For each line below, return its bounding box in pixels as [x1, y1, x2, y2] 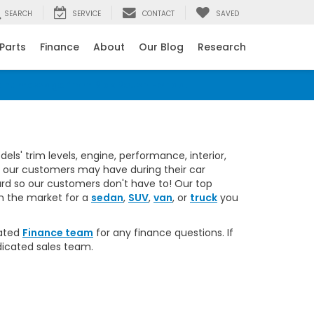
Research [198, 40, 246, 55]
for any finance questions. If [93, 226, 233, 240]
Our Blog [139, 40, 184, 55]
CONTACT [142, 8, 175, 20]
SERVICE [72, 8, 101, 20]
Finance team [22, 226, 93, 240]
